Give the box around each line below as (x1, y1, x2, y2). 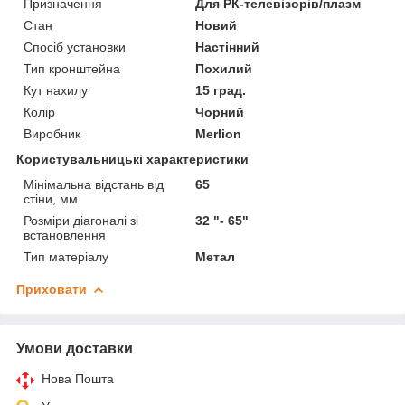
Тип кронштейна (24, 61, 120, 76)
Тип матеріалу (24, 249, 108, 264)
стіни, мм (24, 191, 78, 206)
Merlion (195, 126, 242, 141)
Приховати (16, 281, 87, 297)
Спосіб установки (24, 39, 126, 54)
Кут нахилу (24, 82, 88, 98)
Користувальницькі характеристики (16, 151, 249, 166)
